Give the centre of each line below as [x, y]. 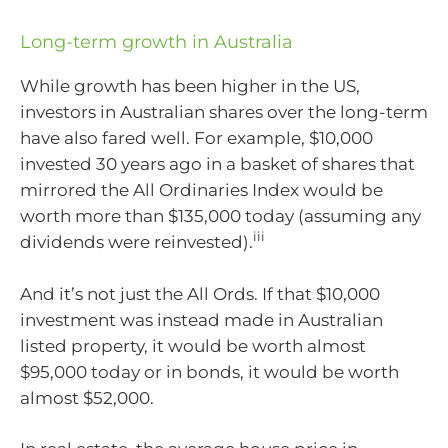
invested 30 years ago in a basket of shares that [217, 164]
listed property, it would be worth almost [193, 345]
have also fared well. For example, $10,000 [196, 138]
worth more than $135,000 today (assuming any [220, 216]
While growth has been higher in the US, [190, 86]
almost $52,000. [87, 397]
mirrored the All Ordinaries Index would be [201, 190]
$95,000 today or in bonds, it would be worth [209, 371]
